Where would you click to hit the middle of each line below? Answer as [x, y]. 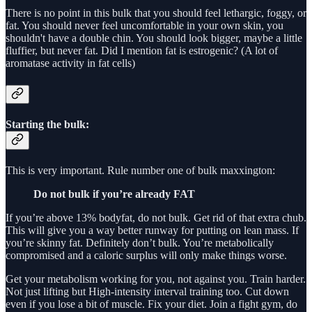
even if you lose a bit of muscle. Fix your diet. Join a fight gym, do [151, 304]
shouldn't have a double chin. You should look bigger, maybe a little [154, 38]
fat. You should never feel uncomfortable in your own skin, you [145, 26]
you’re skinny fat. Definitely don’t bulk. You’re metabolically [140, 243]
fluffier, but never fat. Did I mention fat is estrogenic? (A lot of [142, 51]
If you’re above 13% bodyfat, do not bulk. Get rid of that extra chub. [156, 218]
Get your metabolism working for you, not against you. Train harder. [156, 279]
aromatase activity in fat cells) [70, 63]
